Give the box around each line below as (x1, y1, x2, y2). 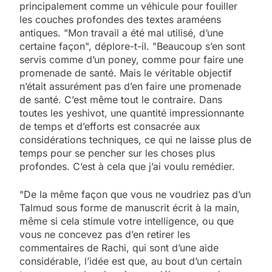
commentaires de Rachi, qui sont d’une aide (19, 241, 219, 254)
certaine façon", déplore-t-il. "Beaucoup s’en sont (19, 39, 245, 52)
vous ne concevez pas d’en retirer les (19, 228, 190, 240)
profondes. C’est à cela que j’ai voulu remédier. (19, 160, 235, 172)
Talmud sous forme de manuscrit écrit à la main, (19, 201, 240, 214)
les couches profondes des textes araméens (19, 13, 221, 25)
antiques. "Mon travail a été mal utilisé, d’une (19, 26, 223, 39)
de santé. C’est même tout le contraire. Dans (19, 93, 222, 106)
